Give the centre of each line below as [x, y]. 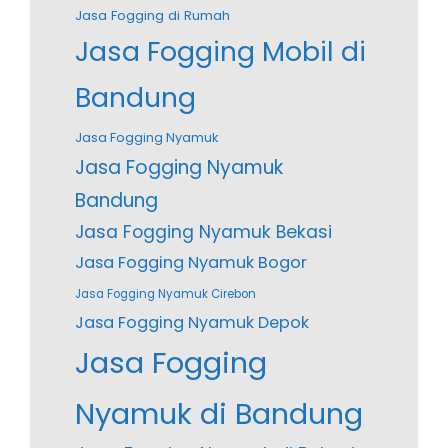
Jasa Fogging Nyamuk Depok [192, 323]
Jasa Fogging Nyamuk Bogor [191, 263]
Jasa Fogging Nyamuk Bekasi [203, 232]
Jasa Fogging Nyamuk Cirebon [165, 294]
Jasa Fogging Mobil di [220, 52]
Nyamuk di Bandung [219, 414]
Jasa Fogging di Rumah [152, 16]
